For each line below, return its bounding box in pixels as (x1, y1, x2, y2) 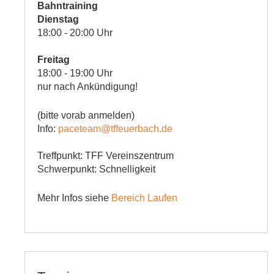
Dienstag (37, 13, 79, 24)
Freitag (37, 54, 70, 65)
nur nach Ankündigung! (37, 81, 138, 92)
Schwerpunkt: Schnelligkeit (37, 163, 155, 174)
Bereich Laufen (111, 192, 177, 203)
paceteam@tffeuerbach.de (58, 123, 172, 134)
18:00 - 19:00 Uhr (37, 67, 113, 78)
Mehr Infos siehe (37, 192, 111, 203)
